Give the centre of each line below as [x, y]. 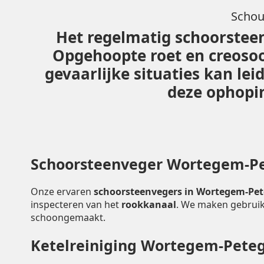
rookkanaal [149, 204]
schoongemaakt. [68, 217]
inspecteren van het [76, 204]
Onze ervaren [62, 191]
